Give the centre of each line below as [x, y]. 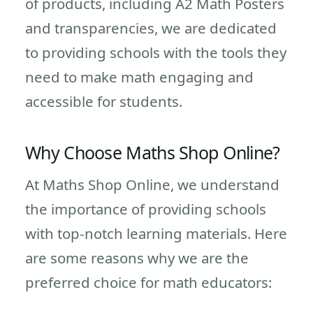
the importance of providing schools [146, 209]
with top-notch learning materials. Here [156, 233]
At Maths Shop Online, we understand [152, 184]
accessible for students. [104, 101]
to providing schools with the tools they [156, 52]
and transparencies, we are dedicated [151, 28]
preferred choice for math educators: [148, 282]
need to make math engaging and [139, 77]
